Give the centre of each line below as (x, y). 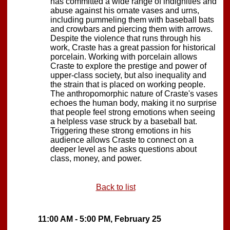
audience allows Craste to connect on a (122, 140)
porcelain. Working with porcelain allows (124, 56)
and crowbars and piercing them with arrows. (131, 29)
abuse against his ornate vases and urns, (125, 10)
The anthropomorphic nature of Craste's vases (134, 93)
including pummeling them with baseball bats (132, 20)
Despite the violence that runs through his (126, 38)
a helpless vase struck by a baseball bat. (124, 121)
